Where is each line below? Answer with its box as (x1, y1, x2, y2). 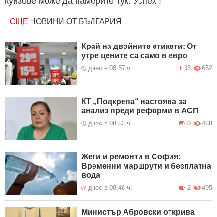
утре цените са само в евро (81, 51, 188, 60)
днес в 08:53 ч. (88, 119, 133, 127)
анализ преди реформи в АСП (81, 106, 199, 115)
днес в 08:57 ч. (88, 64, 133, 72)
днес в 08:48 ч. (88, 184, 133, 191)
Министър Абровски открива (81, 207, 195, 216)
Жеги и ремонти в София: (81, 152, 181, 161)
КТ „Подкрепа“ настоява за (81, 97, 187, 106)
